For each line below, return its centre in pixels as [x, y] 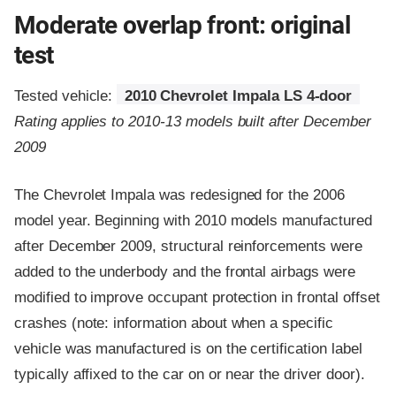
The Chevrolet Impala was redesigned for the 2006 [179, 195]
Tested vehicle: [66, 95]
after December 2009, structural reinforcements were [188, 247]
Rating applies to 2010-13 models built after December [193, 121]
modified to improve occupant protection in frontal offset [197, 298]
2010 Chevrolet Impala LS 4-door [238, 95]
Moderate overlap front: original [182, 25]
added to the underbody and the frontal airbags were [185, 272]
